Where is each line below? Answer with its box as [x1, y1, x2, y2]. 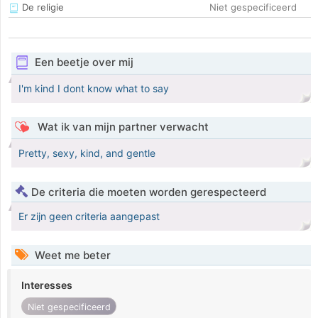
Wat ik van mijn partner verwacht [34, 120, 209, 134]
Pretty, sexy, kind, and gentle [18, 147, 155, 160]
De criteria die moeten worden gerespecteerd [31, 185, 266, 199]
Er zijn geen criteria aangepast [18, 210, 160, 223]
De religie [19, 1, 64, 13]
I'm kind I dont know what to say [18, 82, 169, 95]
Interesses [21, 279, 72, 292]
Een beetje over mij [34, 55, 133, 70]
